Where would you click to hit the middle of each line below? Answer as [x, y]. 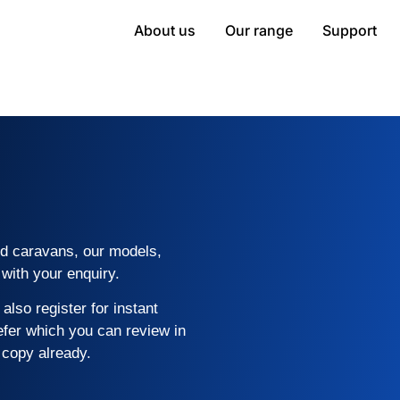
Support [349, 30]
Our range [258, 30]
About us [164, 30]
